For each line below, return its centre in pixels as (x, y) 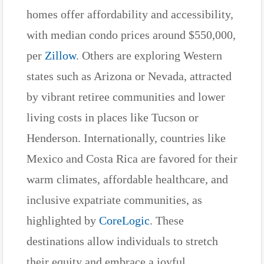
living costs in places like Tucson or (113, 117)
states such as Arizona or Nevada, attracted (129, 76)
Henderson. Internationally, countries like (126, 138)
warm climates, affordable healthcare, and (127, 179)
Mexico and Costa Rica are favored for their (132, 158)
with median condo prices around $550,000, (131, 34)
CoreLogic (124, 220)
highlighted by (63, 220)
